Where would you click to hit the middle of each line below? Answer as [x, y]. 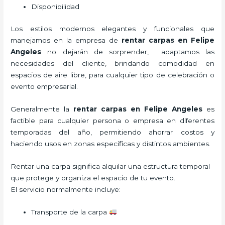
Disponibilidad [55, 7]
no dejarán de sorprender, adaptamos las [128, 51]
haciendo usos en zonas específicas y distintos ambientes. [111, 143]
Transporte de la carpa [70, 212]
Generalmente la [42, 109]
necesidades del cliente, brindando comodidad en [113, 63]
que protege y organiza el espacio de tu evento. [93, 178]
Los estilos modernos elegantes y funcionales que [113, 28]
